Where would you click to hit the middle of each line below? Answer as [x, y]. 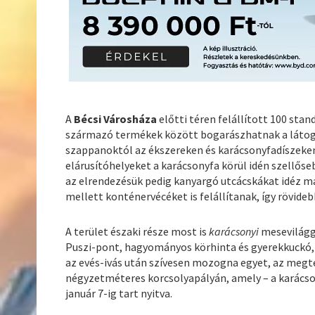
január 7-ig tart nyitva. [119, 294]
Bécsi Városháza [117, 119]
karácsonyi [235, 232]
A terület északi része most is [137, 232]
